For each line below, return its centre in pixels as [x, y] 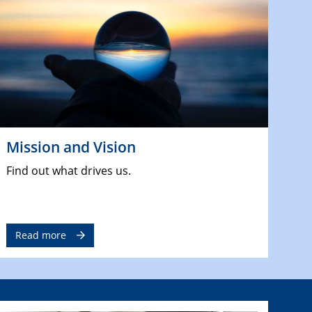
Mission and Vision [71, 147]
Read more [40, 235]
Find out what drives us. [68, 171]
